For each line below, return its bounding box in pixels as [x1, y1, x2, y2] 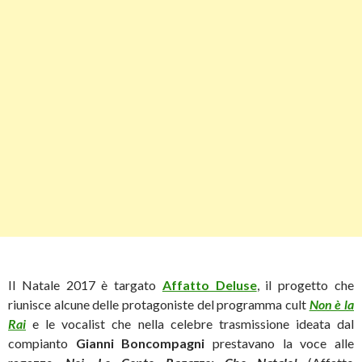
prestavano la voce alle [204, 335, 355, 351]
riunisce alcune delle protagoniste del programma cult [8, 296, 309, 312]
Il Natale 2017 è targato [8, 276, 162, 293]
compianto [8, 335, 76, 351]
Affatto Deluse [162, 276, 257, 293]
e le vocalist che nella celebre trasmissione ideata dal [32, 315, 355, 331]
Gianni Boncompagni [75, 335, 205, 351]
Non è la [309, 296, 355, 312]
